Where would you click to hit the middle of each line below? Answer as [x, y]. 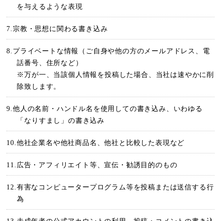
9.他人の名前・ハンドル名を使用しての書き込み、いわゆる [105, 109]
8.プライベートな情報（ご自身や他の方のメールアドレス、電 [108, 51]
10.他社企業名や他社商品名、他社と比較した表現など [96, 143]
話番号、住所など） [50, 63]
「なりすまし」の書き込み [61, 121]
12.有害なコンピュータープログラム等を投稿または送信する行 [110, 187]
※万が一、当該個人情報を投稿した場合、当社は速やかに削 [116, 75]
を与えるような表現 [50, 7]
